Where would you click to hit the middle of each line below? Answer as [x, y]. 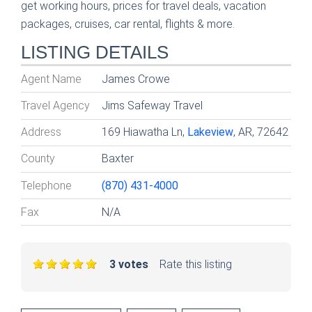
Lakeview [211, 132]
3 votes [129, 264]
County [38, 159]
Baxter [118, 159]
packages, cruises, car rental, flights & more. [128, 24]
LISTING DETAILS [95, 53]
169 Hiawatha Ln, [145, 132]
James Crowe [136, 79]
